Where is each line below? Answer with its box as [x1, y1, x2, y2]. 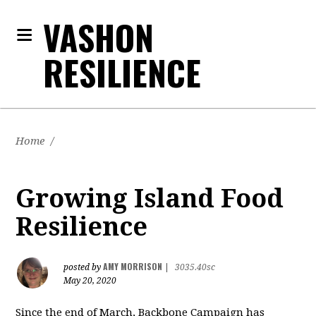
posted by [63, 262, 104, 272]
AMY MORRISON [103, 260, 163, 272]
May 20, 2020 [63, 276, 117, 286]
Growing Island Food [16, 183, 284, 214]
